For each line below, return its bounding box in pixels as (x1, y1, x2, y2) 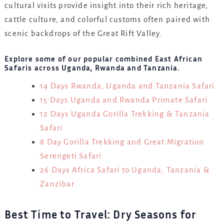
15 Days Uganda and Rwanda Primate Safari (40, 95, 208, 104)
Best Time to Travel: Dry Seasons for (4, 208, 197, 221)
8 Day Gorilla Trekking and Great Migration (40, 137, 204, 146)
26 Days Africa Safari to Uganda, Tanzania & (40, 165, 210, 174)
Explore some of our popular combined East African (4, 53, 202, 63)
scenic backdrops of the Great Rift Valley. (4, 28, 162, 37)
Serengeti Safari (40, 151, 102, 160)
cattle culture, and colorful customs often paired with (4, 14, 210, 23)
